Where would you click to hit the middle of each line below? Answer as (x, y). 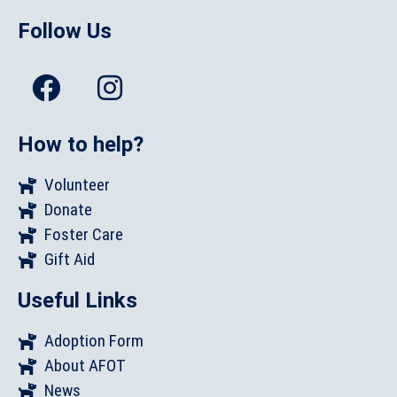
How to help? (81, 144)
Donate (68, 209)
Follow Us (65, 31)
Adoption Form (94, 340)
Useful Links (78, 300)
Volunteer (77, 184)
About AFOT (85, 365)
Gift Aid (70, 259)
